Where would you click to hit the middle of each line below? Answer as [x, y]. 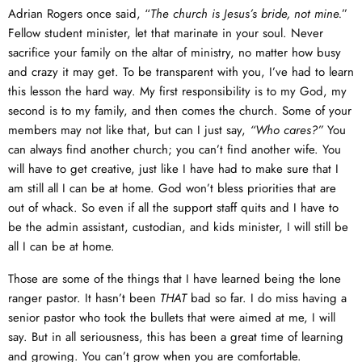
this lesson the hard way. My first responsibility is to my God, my [177, 91]
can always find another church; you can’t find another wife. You [175, 149]
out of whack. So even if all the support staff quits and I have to [173, 208]
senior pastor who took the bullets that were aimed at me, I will [172, 318]
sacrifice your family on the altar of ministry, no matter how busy [175, 53]
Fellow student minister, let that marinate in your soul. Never [166, 33]
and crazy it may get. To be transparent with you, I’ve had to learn [181, 72]
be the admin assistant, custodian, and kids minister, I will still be [178, 227]
